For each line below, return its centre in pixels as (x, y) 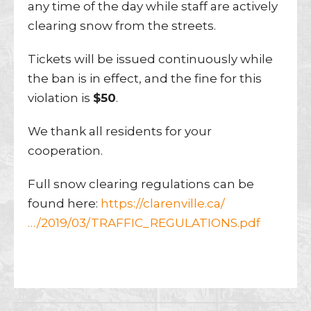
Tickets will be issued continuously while (150, 59)
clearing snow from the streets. (122, 25)
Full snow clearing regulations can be (141, 184)
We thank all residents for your (120, 131)
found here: (64, 203)
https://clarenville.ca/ (163, 203)
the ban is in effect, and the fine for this (145, 78)
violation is (60, 98)
